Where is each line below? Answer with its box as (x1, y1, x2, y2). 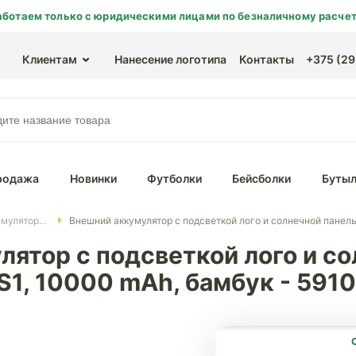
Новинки (69, 172, 117, 185)
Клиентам (22, 52, 77, 66)
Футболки (146, 172, 202, 185)
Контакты (239, 52, 294, 66)
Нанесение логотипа (114, 52, 226, 66)
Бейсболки (232, 172, 292, 185)
